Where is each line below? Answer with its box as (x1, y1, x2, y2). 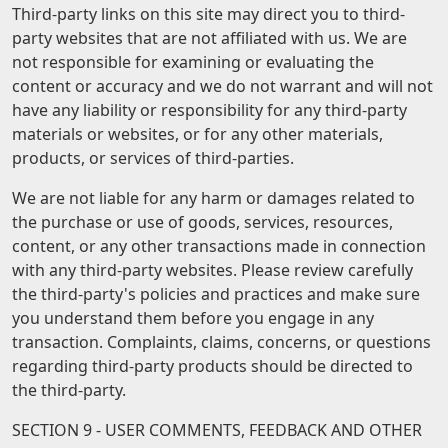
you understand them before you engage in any (12, 307, 374, 329)
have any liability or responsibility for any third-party (12, 99, 407, 121)
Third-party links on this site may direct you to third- (12, 3, 405, 25)
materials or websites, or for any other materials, (12, 123, 383, 145)
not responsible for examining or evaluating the (12, 51, 374, 73)
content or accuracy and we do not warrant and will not (12, 75, 433, 97)
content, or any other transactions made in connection (12, 235, 426, 257)
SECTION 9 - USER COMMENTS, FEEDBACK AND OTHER (12, 419, 422, 441)
